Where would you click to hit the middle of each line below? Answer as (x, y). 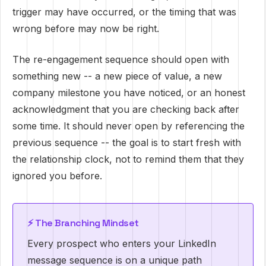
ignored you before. (57, 176)
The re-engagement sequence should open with (121, 59)
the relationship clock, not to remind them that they (128, 159)
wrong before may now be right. (86, 28)
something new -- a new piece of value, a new (117, 76)
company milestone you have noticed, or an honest (129, 93)
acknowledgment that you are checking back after (126, 109)
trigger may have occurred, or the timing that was (124, 12)
